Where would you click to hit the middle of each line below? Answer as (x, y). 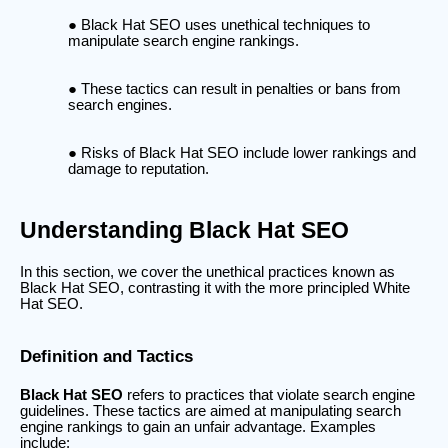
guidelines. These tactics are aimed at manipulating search (210, 411)
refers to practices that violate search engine (269, 395)
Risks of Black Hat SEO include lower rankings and (248, 152)
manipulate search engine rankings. (183, 40)
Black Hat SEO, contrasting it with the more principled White (215, 288)
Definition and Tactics (106, 355)
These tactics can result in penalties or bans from (241, 88)
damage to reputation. (138, 168)
